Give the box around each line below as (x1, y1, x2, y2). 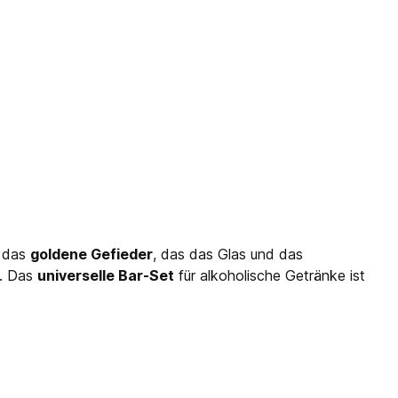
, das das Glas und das (153, 245, 303, 263)
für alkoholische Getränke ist (174, 267, 365, 284)
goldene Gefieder (30, 245, 153, 263)
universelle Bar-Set (37, 267, 174, 284)
